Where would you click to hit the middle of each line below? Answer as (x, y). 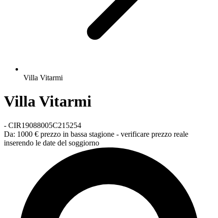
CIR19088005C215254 (45, 125)
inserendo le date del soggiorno (52, 143)
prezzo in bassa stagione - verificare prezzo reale (114, 134)
